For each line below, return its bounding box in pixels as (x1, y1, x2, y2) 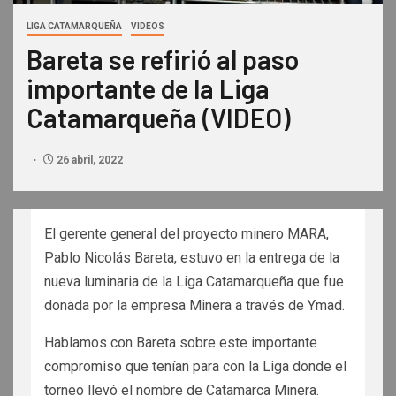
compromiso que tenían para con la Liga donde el (44, 358, 346, 375)
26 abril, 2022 (54, 154, 123, 166)
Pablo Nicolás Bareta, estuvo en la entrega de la (44, 249, 339, 266)
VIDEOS (131, 21, 164, 31)
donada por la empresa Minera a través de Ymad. (44, 297, 345, 314)
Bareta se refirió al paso (27, 43, 299, 75)
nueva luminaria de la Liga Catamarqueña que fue (44, 273, 344, 290)
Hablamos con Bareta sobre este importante (44, 334, 317, 351)
